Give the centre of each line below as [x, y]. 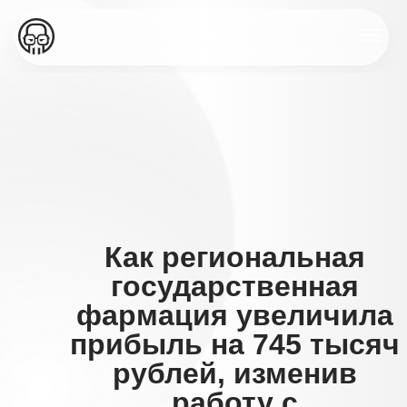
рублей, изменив [235, 373]
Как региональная [235, 257]
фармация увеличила [235, 315]
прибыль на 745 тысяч [235, 344]
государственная [235, 286]
